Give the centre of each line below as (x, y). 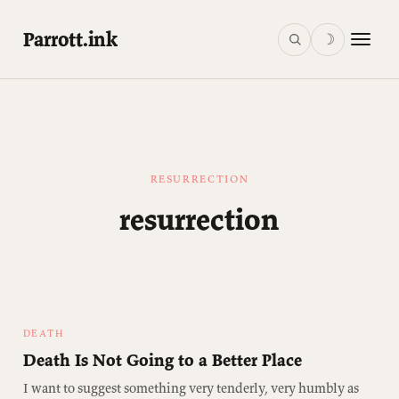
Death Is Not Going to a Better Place (162, 359)
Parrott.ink (70, 40)
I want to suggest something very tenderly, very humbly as (191, 387)
